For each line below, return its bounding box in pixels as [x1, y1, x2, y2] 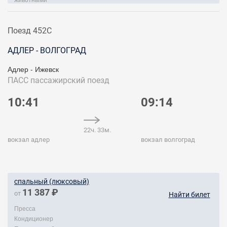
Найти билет [168, 191, 210, 199]
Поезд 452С [8, 26, 52, 35]
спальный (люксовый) [14, 177, 89, 185]
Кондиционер [14, 214, 53, 222]
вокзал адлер [8, 136, 50, 143]
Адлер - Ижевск [8, 64, 59, 74]
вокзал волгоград [141, 136, 196, 143]
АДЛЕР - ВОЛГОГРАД [8, 46, 86, 55]
